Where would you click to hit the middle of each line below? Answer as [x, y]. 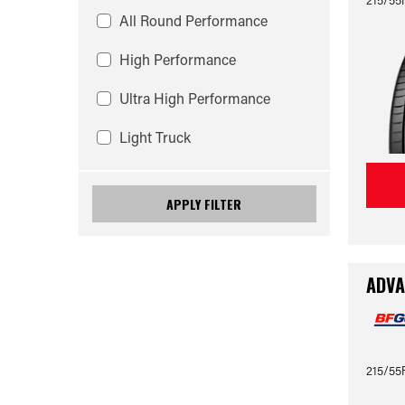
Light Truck [155, 137]
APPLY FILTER [204, 204]
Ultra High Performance [195, 98]
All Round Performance [193, 20]
